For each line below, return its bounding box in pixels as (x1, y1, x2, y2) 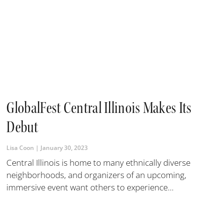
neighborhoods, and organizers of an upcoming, (6, 169, 187, 181)
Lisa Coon (6, 144, 36, 152)
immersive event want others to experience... (6, 182, 174, 193)
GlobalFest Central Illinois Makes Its (6, 98, 192, 118)
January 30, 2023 (39, 144, 88, 152)
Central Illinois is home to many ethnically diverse (6, 157, 191, 169)
